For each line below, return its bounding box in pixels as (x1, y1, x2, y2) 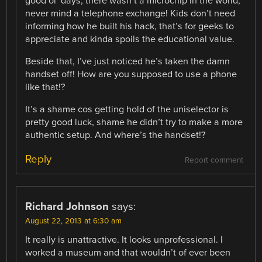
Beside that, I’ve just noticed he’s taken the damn (25, 56, 230, 68)
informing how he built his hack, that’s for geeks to (25, 20, 235, 32)
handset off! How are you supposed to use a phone (25, 68, 237, 81)
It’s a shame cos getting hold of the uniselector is (25, 104, 229, 116)
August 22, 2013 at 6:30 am (25, 216, 122, 226)
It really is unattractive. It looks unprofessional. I (25, 234, 223, 246)
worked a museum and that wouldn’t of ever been (25, 247, 231, 259)
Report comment (184, 156, 243, 166)
